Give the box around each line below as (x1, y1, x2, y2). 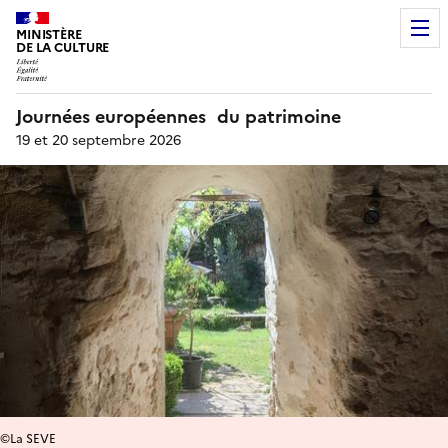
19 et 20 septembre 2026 (16, 129, 181, 151)
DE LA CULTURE (16, 38, 110, 57)
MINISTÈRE (16, 25, 82, 44)
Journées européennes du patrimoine (16, 102, 341, 130)
